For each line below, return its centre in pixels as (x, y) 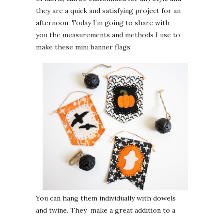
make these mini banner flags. (84, 47)
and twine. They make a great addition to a (106, 210)
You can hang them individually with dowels (106, 198)
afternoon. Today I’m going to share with (103, 23)
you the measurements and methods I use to (108, 35)
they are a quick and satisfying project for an (108, 11)
